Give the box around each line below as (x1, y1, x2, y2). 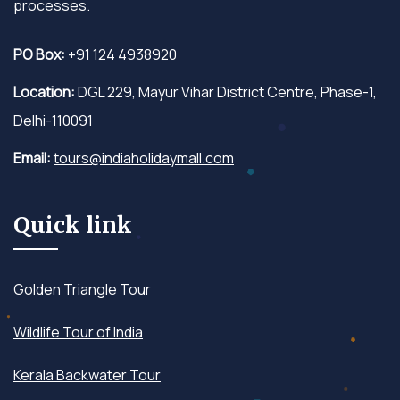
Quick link (13, 210, 132, 239)
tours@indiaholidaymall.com (54, 147, 234, 168)
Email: (13, 147, 51, 168)
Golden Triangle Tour (13, 279, 151, 299)
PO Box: (13, 44, 65, 64)
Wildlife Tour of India (13, 321, 143, 342)
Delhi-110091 (13, 110, 93, 130)
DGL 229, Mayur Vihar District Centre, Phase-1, (75, 81, 377, 102)
